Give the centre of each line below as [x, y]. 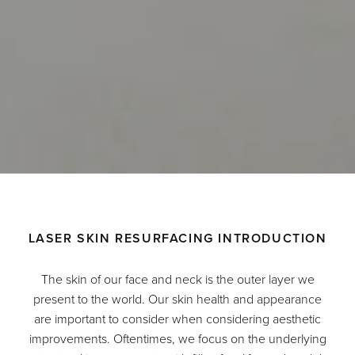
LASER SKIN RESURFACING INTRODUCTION [177, 239]
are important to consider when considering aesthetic [177, 319]
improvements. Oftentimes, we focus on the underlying [177, 339]
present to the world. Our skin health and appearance [177, 299]
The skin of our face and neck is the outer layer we [177, 279]
